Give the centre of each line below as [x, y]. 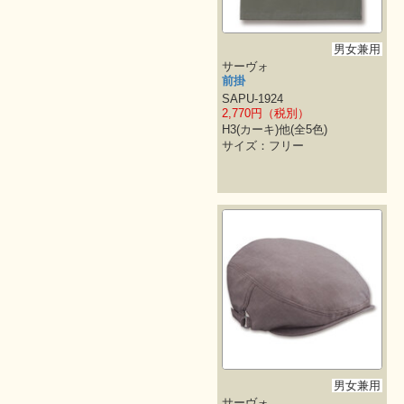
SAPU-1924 [252, 99]
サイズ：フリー [262, 146]
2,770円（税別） [265, 114]
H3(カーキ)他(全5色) [274, 130]
